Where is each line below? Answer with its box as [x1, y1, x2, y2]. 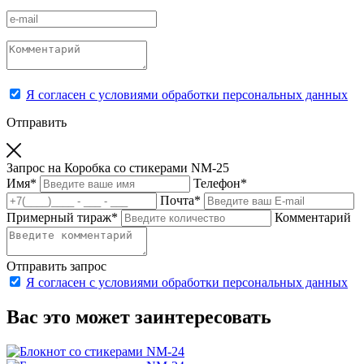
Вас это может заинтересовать [6, 306, 271, 328]
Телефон [193, 176, 240, 191]
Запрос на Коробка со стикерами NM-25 [6, 161, 229, 175]
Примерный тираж [6, 210, 111, 225]
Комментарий [275, 210, 351, 225]
